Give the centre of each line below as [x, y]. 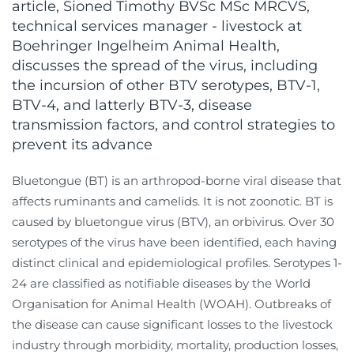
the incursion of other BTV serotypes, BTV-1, [166, 86]
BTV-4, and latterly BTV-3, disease [132, 105]
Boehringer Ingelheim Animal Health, [146, 46]
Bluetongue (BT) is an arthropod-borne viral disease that [177, 181]
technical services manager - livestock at [157, 26]
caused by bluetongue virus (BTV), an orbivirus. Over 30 [173, 222]
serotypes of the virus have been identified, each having [174, 243]
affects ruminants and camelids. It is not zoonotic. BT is [172, 201]
